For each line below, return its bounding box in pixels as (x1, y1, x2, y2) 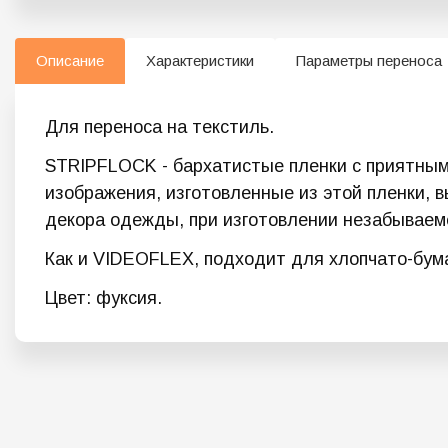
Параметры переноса (296, 52, 442, 70)
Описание (36, 52, 104, 70)
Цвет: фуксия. (45, 288, 162, 309)
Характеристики (146, 52, 254, 70)
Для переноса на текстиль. (45, 117, 274, 138)
